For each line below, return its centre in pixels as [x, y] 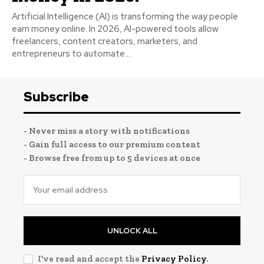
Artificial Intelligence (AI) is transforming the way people [125, 16]
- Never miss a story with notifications [107, 131]
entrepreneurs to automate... [71, 53]
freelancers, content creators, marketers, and [105, 41]
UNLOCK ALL [132, 230]
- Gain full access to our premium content [112, 144]
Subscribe [56, 97]
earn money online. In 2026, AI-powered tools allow [115, 29]
